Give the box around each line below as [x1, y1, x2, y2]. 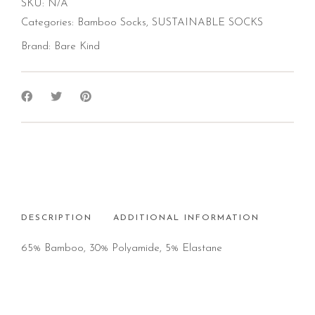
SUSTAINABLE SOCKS [152, 17, 263, 28]
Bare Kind [54, 41, 100, 52]
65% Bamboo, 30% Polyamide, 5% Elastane [21, 243, 222, 254]
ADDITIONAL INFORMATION [113, 213, 259, 222]
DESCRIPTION [21, 213, 92, 222]
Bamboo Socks [77, 17, 146, 28]
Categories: [21, 17, 77, 28]
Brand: [21, 41, 54, 52]
